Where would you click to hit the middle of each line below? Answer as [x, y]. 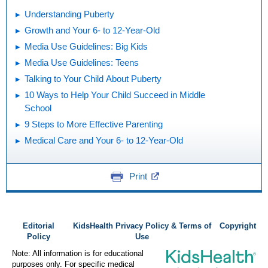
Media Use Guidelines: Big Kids [86, 46]
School [38, 108]
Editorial [38, 226]
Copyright [238, 226]
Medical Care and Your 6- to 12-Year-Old [104, 140]
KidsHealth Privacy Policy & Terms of [142, 226]
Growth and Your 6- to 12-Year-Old [92, 30]
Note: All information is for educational [78, 254]
